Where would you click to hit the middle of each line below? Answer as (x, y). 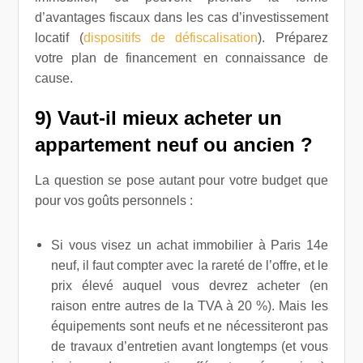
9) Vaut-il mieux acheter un (159, 118)
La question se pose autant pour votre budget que (181, 180)
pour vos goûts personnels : (114, 201)
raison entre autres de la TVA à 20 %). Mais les (190, 306)
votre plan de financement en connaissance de (181, 58)
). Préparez (293, 38)
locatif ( (59, 38)
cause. (54, 78)
